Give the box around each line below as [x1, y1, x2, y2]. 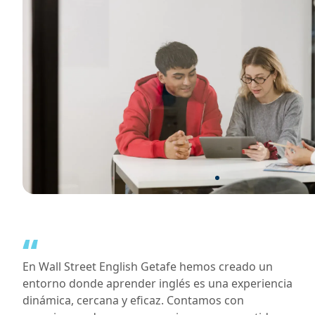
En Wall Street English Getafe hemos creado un [22, 259, 273, 274]
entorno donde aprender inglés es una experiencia [22, 276, 292, 291]
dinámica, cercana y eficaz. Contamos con [22, 292, 244, 308]
